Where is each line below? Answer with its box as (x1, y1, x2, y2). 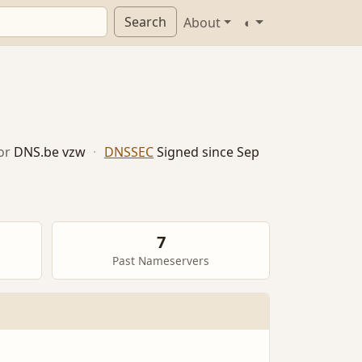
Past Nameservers (112, 253, 209, 269)
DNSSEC (103, 143, 154, 162)
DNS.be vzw (13, 143, 86, 162)
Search (124, 13, 166, 31)
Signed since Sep (156, 143, 259, 162)
